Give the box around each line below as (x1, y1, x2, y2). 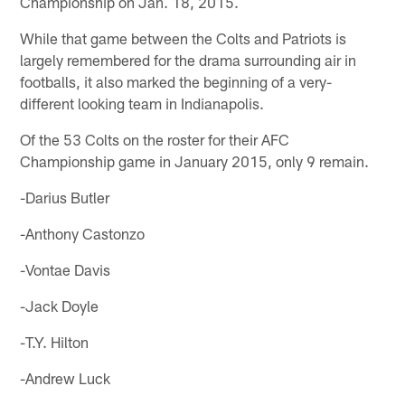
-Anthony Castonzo (20, 223, 146, 242)
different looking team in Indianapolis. (20, 93, 265, 112)
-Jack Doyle (20, 296, 99, 315)
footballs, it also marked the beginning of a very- (20, 71, 333, 90)
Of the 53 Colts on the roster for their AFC (20, 129, 290, 148)
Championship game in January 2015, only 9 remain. (20, 151, 370, 170)
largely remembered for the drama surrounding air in (20, 50, 357, 69)
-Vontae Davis (20, 259, 111, 278)
